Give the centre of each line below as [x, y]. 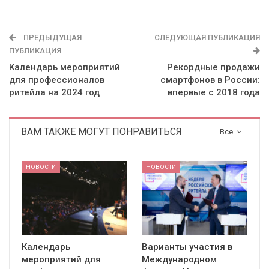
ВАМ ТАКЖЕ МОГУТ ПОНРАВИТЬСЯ [101, 132]
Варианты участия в [187, 247]
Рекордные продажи [213, 68]
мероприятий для [61, 260]
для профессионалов [57, 80]
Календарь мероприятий [65, 68]
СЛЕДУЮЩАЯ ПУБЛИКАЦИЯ [207, 38]
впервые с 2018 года [214, 93]
